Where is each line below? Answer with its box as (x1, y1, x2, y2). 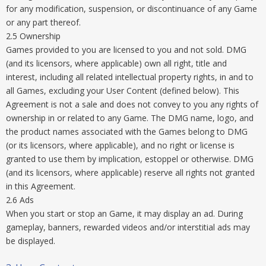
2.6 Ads (6, 194, 34, 205)
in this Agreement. (6, 180, 75, 192)
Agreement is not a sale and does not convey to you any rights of (6, 99, 258, 110)
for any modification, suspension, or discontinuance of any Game (6, 3, 257, 14)
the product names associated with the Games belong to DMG (6, 126, 248, 137)
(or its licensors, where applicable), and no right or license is (6, 140, 235, 151)
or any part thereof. (6, 17, 81, 28)
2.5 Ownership (6, 30, 61, 42)
